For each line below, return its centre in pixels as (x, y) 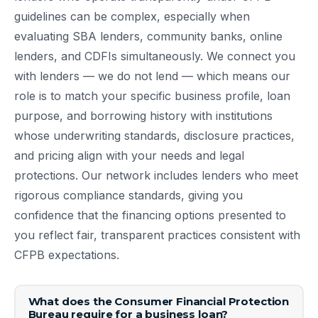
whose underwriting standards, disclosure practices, (154, 135)
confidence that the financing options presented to (150, 215)
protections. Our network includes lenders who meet (156, 175)
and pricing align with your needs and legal (129, 155)
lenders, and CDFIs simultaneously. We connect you (155, 56)
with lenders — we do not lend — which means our (152, 76)
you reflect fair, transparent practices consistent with (157, 235)
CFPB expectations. (67, 254)
